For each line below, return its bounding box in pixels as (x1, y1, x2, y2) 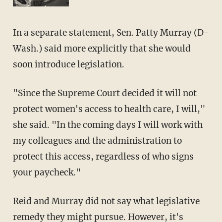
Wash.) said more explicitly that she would (12, 43, 191, 54)
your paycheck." (12, 166, 81, 178)
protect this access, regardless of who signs (12, 151, 194, 162)
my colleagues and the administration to (12, 135, 182, 146)
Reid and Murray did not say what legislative (12, 195, 200, 207)
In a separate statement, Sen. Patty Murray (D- (12, 27, 209, 38)
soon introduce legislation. (12, 58, 124, 70)
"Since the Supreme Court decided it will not (12, 87, 197, 99)
